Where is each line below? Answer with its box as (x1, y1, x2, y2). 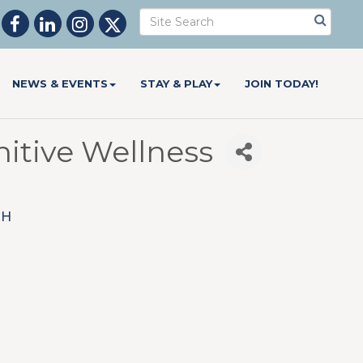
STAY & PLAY (140, 77, 213, 90)
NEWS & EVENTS (12, 77, 109, 90)
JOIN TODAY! (245, 77, 319, 90)
